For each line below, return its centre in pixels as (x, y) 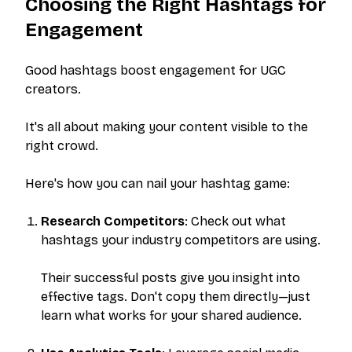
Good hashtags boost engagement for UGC (156, 70)
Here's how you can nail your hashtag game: (158, 183)
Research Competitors (113, 221)
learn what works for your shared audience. (171, 315)
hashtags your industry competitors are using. (181, 240)
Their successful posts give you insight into (170, 278)
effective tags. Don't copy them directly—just (176, 297)
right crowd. (62, 146)
